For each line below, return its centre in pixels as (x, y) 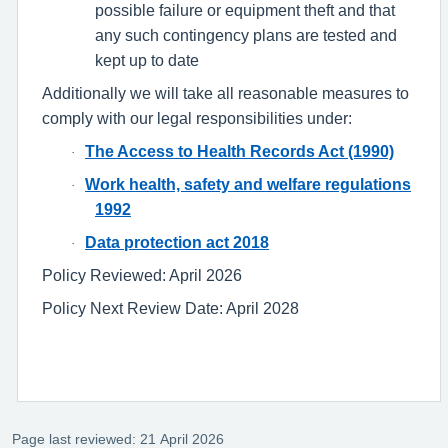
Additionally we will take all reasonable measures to (225, 93)
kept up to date (147, 60)
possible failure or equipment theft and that (245, 10)
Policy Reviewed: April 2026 (142, 275)
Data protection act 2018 (177, 242)
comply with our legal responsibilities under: (197, 118)
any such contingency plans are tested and (246, 35)
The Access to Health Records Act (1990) (239, 151)
